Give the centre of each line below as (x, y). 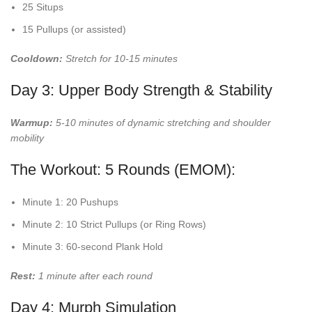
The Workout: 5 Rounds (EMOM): (123, 170)
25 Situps (43, 7)
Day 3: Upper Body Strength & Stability (141, 91)
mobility (27, 138)
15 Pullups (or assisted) (74, 30)
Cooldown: (37, 59)
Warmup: (32, 123)
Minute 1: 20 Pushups (70, 202)
